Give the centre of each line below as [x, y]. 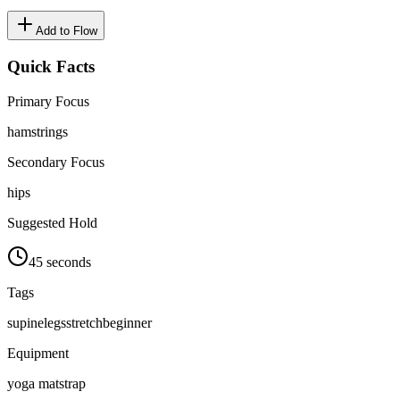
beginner [127, 322]
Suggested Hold [52, 222]
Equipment [38, 353]
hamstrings [37, 131]
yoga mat [33, 383]
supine [25, 322]
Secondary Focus [56, 162]
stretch [84, 322]
